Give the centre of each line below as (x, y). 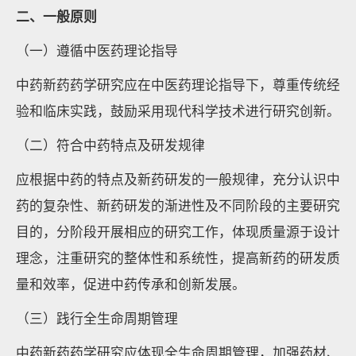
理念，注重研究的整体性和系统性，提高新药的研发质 (178, 257)
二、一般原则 (56, 16)
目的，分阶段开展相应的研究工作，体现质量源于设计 (178, 231)
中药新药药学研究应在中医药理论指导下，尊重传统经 (178, 84)
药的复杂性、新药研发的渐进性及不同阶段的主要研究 (178, 205)
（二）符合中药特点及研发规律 (110, 145)
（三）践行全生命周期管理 (97, 318)
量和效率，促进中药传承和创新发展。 (131, 284)
